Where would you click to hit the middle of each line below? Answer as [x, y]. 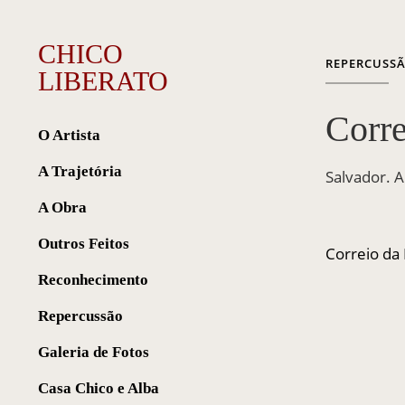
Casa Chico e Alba [99, 388]
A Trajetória [80, 171]
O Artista [69, 135]
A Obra [62, 207]
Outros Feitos [84, 244]
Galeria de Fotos [94, 352]
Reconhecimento [93, 280]
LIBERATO [103, 81]
